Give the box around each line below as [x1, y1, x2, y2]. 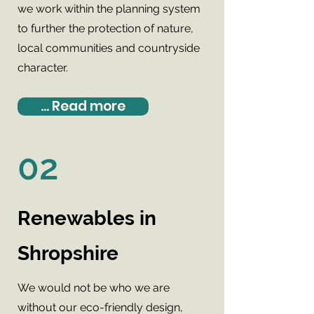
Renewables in [18, 207, 156, 230]
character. [18, 61, 71, 74]
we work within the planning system [18, 2, 200, 15]
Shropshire [18, 242, 118, 265]
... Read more [41, 97, 125, 116]
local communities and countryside [18, 41, 200, 55]
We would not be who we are [18, 281, 170, 294]
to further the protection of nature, [18, 22, 193, 35]
